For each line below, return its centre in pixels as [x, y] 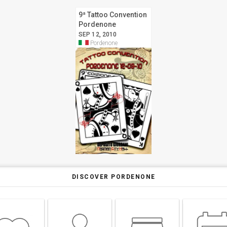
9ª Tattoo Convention [113, 15]
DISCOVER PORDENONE [113, 177]
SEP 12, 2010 [98, 34]
